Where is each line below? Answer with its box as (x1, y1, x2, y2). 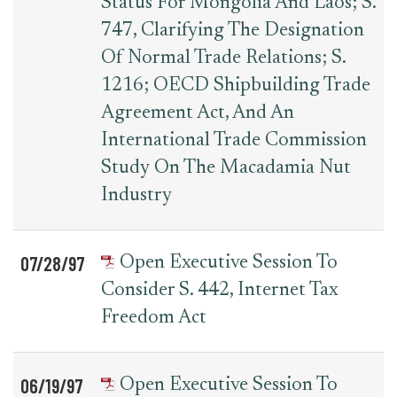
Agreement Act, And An (101, 104, 294, 123)
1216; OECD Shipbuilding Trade (101, 76, 370, 96)
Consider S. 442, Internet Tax (101, 281, 339, 300)
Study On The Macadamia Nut (101, 159, 351, 178)
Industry (101, 186, 172, 206)
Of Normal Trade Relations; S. (101, 49, 346, 68)
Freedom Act (101, 308, 206, 328)
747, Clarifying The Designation (101, 21, 364, 41)
